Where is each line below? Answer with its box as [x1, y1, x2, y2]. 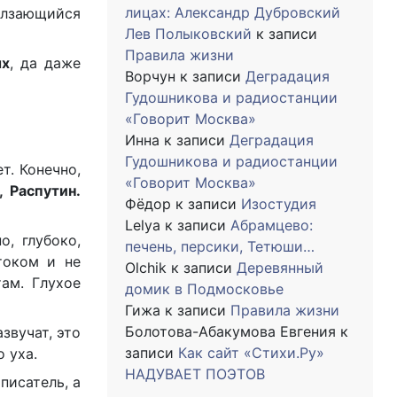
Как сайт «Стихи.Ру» [178, 344, 324, 362]
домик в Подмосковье [125, 280, 284, 298]
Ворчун [125, 67, 175, 85]
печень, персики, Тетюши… [125, 237, 315, 255]
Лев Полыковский [125, 25, 252, 43]
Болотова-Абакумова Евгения [125, 323, 336, 340]
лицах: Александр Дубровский [125, 4, 340, 21]
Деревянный [237, 259, 323, 276]
